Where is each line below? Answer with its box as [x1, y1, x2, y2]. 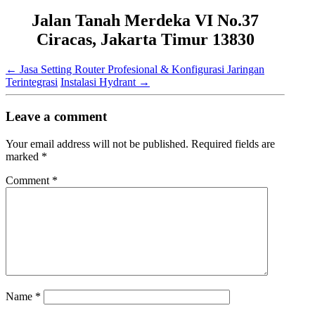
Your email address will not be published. [6, 137, 188, 150]
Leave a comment [6, 108, 107, 124]
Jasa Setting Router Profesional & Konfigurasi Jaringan [17, 63, 264, 76]
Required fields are [191, 137, 275, 150]
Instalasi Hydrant [60, 76, 139, 89]
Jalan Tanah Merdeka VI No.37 [32, 11, 259, 30]
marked [6, 150, 41, 162]
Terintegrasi [6, 76, 58, 89]
